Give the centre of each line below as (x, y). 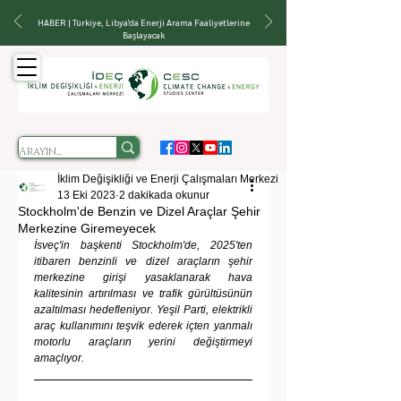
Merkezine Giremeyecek (87, 228)
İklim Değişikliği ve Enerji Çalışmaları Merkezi (168, 179)
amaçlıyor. (59, 358)
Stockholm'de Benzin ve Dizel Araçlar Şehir (139, 211)
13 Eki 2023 (86, 195)
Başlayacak (143, 34)
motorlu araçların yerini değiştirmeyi (143, 342)
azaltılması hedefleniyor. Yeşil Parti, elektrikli (143, 310)
